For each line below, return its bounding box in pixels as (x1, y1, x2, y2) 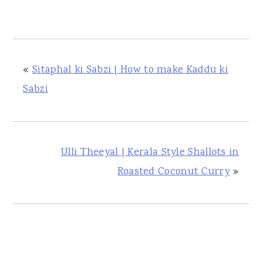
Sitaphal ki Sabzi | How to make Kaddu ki (32, 62, 228, 78)
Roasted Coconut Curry (117, 164, 230, 180)
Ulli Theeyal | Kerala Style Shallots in (60, 144, 239, 160)
